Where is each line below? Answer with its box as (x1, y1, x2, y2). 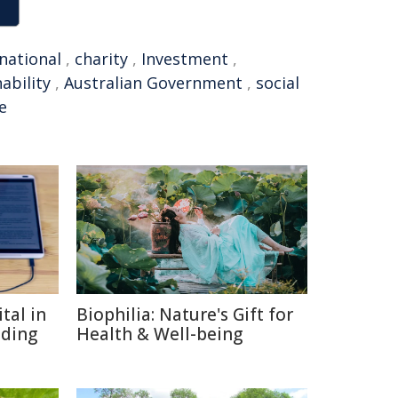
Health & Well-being (76, 322, 243, 346)
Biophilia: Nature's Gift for (76, 303, 293, 326)
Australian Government (64, 72, 243, 93)
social (256, 72, 299, 93)
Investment (141, 48, 228, 69)
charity (75, 48, 128, 69)
